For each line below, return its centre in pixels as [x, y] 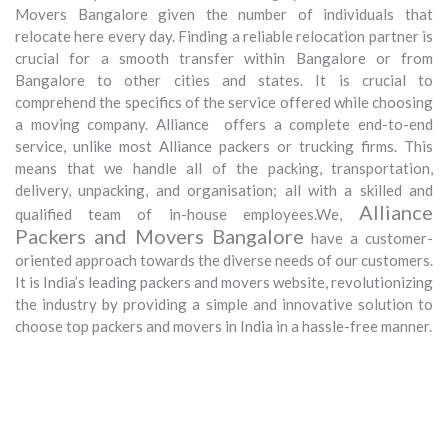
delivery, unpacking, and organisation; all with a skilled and [224, 189]
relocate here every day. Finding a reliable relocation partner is [224, 35]
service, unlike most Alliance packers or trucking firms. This [224, 145]
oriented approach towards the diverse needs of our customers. [224, 259]
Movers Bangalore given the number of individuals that [224, 13]
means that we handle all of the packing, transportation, [224, 167]
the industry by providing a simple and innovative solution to [224, 303]
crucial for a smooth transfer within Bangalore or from [224, 57]
